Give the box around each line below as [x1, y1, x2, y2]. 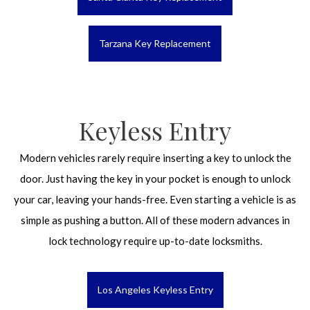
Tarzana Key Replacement [99, 37, 211, 49]
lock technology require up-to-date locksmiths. [48, 235, 262, 247]
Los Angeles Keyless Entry [97, 284, 213, 295]
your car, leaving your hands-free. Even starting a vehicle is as [14, 193, 296, 206]
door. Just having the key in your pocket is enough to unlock [19, 172, 291, 185]
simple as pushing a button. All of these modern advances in [20, 214, 290, 226]
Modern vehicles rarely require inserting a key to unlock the [19, 152, 291, 164]
